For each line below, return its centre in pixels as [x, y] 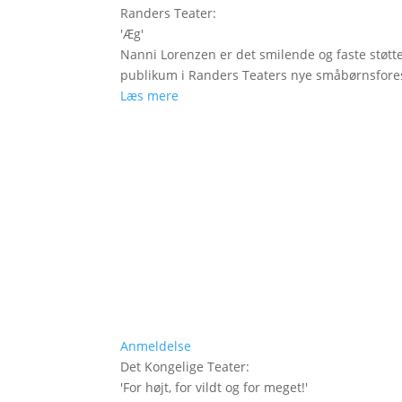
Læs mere [150, 95]
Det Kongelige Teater [184, 366]
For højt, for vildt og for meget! [214, 387]
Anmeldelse [156, 345]
